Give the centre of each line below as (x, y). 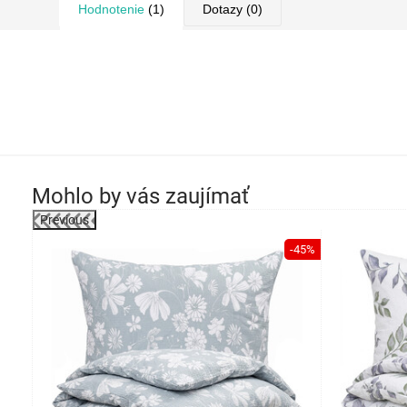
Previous (65, 220)
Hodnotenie (111, 9)
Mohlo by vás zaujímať (140, 196)
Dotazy (223, 9)
